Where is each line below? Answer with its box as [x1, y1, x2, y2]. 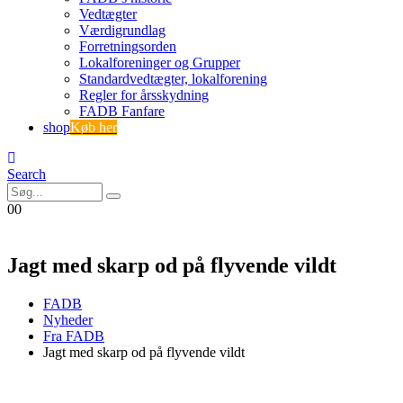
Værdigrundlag [79, 22, 166, 38]
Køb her [70, 120, 117, 135]
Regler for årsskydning [79, 87, 209, 103]
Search [7, 166, 46, 182]
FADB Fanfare [79, 103, 165, 119]
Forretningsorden [79, 39, 176, 54]
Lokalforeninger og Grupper [79, 55, 240, 70]
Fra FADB [43, 327, 104, 344]
